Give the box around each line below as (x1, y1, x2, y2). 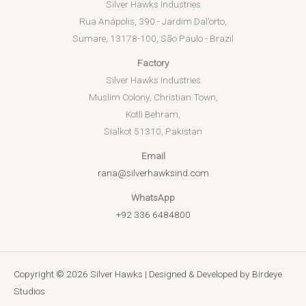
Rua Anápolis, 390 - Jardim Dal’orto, (79, 16, 227, 27)
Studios (14, 286, 45, 297)
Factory (137, 57, 169, 69)
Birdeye (252, 268, 282, 280)
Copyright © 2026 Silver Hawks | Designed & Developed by (14, 268, 252, 280)
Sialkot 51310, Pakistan (104, 126, 202, 137)
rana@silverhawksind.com (97, 167, 209, 179)
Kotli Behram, (126, 109, 180, 120)
